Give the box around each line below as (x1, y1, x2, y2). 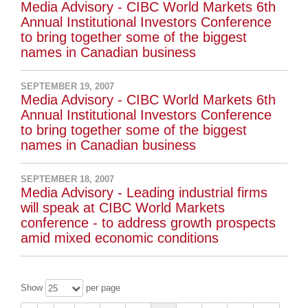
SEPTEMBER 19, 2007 (21, 81, 115, 92)
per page (83, 283, 121, 294)
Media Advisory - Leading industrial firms (21, 185, 268, 201)
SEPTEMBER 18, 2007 (21, 174, 115, 185)
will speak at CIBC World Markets (21, 200, 225, 216)
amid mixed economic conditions (21, 230, 219, 246)
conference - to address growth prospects (21, 215, 276, 231)
